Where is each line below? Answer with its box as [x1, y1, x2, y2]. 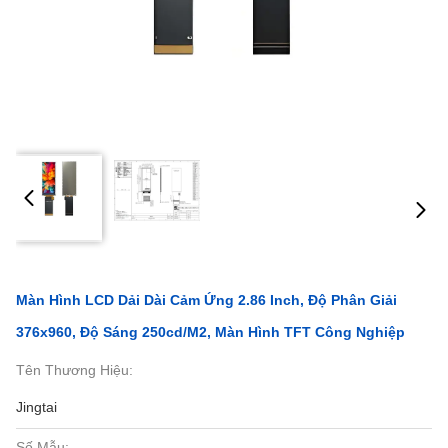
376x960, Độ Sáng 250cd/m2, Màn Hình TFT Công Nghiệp [16, 324, 405, 340]
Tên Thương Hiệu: [16, 362, 133, 378]
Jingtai [16, 399, 57, 415]
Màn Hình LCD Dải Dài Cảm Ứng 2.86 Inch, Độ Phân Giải [16, 292, 397, 308]
